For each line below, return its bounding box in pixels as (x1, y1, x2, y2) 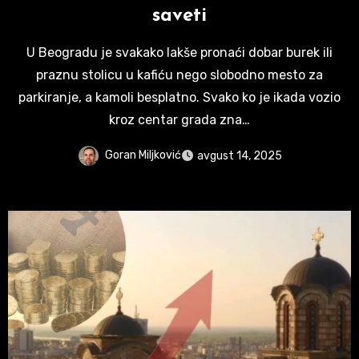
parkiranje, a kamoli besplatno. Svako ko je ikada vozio (18, 89, 341, 105)
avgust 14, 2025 (196, 148, 282, 163)
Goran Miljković (104, 147, 181, 162)
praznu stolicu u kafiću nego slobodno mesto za (36, 67, 323, 83)
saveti (152, 6, 207, 26)
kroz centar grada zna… (109, 111, 250, 127)
